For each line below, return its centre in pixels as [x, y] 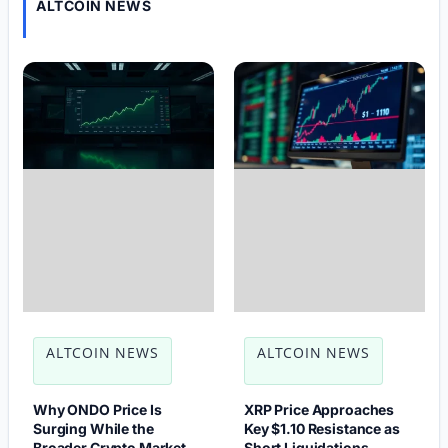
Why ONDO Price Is [97, 410]
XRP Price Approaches [319, 410]
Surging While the [93, 429]
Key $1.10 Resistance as [322, 429]
